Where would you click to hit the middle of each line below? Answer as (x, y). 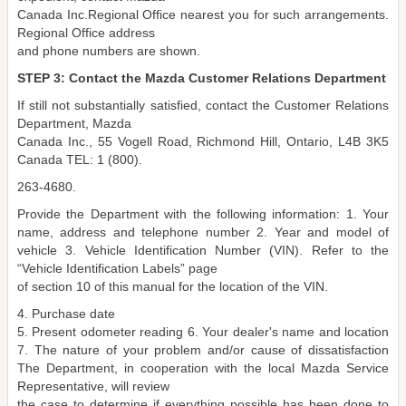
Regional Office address (86, 33)
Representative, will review (93, 386)
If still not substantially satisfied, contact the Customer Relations (203, 105)
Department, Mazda (74, 123)
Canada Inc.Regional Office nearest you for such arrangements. (203, 14)
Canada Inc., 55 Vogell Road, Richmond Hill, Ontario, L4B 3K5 (203, 141)
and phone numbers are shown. (109, 51)
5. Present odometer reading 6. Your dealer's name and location (203, 332)
